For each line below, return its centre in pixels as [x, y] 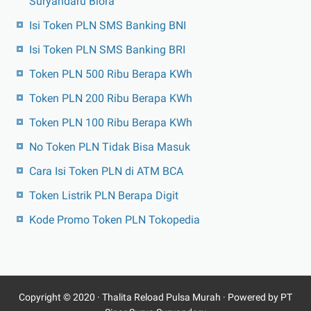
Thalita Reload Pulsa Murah [161, 297]
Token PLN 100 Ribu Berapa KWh [111, 122]
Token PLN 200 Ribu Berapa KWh [111, 98]
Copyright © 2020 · [60, 297]
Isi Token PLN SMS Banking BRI [107, 49]
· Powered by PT [257, 297]
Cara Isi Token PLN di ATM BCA [106, 171]
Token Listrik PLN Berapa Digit [104, 195]
